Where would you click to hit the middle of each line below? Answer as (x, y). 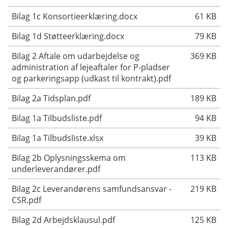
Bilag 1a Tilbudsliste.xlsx (58, 138)
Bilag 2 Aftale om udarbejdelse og (76, 56)
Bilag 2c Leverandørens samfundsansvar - (92, 189)
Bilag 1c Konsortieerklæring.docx (75, 17)
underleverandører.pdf (56, 169)
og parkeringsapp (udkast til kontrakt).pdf (91, 79)
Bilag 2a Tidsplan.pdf (51, 98)
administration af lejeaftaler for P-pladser (91, 67)
